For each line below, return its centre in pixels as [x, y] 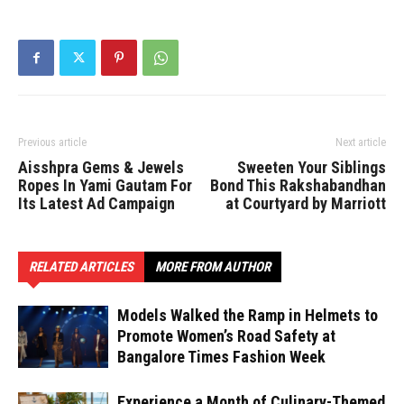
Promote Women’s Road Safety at [226, 336]
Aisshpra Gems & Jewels [101, 168]
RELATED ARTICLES [81, 267]
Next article [361, 143]
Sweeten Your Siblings [312, 168]
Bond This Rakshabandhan [298, 186]
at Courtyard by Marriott [306, 204]
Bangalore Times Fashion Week [221, 357]
